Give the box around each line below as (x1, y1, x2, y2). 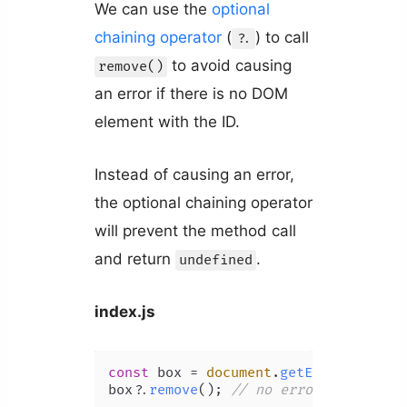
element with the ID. (94, 112, 240, 131)
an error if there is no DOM (94, 84, 288, 103)
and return (94, 249, 175, 268)
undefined (178, 251, 253, 269)
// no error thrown (230, 382, 378, 400)
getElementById (279, 364, 394, 382)
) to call (254, 27, 309, 46)
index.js (94, 302, 155, 321)
